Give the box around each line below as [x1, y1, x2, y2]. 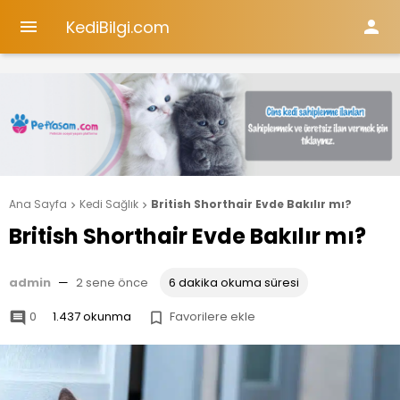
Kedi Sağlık [79, 196, 138, 212]
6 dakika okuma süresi [169, 274, 299, 292]
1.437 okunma [53, 308, 131, 326]
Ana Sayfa [9, 196, 67, 212]
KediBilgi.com [66, 15, 170, 38]
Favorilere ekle [170, 308, 255, 326]
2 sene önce [76, 274, 148, 292]
